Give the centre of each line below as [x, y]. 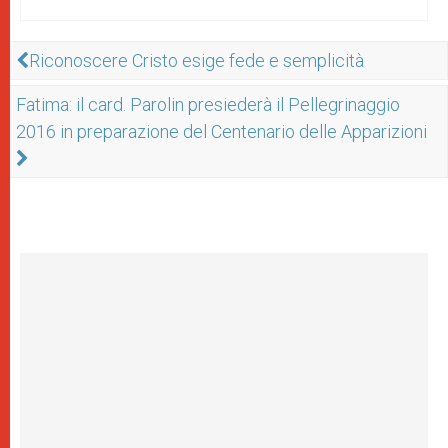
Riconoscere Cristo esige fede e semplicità [196, 60]
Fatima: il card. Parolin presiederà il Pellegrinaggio [208, 104]
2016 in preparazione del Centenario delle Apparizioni [221, 131]
